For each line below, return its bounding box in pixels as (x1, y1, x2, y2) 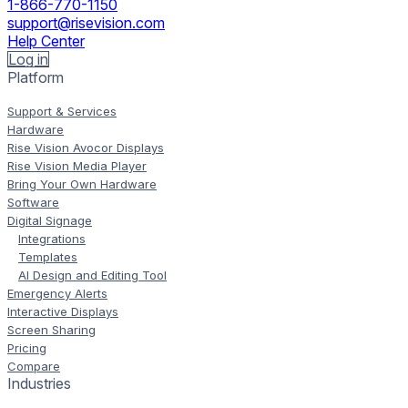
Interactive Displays (7, 303, 118, 319)
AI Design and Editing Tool (18, 267, 167, 282)
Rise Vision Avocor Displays (7, 139, 164, 155)
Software (7, 194, 59, 209)
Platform (7, 67, 64, 87)
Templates (18, 249, 77, 264)
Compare (7, 358, 60, 373)
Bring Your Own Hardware (7, 176, 157, 191)
